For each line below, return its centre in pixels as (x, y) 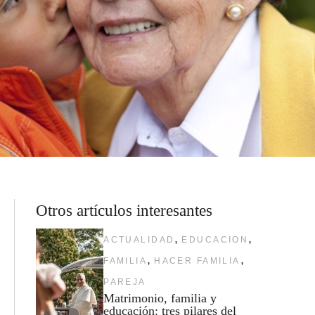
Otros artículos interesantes (124, 210)
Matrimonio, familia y (160, 298)
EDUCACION (215, 239)
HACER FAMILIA (197, 261)
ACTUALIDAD (139, 239)
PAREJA (125, 282)
